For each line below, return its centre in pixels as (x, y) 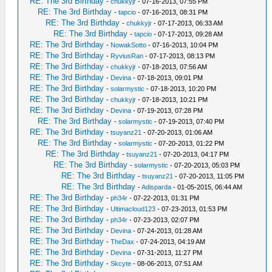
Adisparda (157, 187)
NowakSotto (129, 45)
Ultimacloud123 (133, 209)
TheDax (123, 242)
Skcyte (121, 263)
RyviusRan (127, 56)
